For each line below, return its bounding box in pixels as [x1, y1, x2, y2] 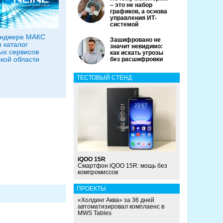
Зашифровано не [110, 36, 161, 43]
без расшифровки [110, 56, 163, 63]
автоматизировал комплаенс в [78, 203, 164, 211]
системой [110, 21, 138, 28]
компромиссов [78, 169, 118, 176]
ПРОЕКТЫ [77, 185, 106, 193]
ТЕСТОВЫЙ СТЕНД [77, 74, 132, 81]
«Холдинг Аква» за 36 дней [78, 197, 154, 204]
